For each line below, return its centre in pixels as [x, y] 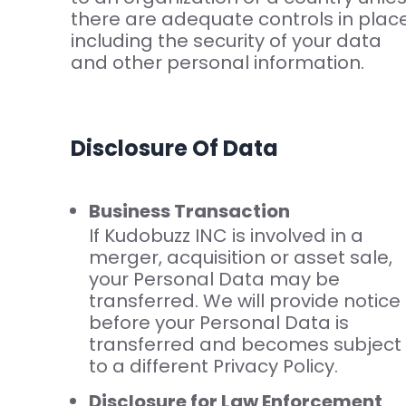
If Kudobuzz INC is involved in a [226, 236]
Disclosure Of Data [174, 149]
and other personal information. [217, 63]
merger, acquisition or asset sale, [240, 258]
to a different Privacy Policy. [213, 367]
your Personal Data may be [214, 280]
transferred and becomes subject [245, 345]
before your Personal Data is [218, 323]
